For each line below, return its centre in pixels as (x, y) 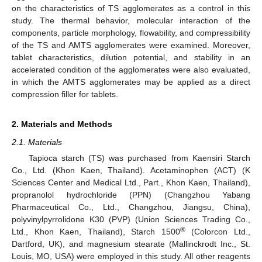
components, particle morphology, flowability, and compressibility (131, 33)
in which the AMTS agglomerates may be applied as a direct (131, 82)
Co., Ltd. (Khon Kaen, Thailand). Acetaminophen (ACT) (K (131, 170)
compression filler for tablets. (65, 94)
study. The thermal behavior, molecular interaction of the (131, 21)
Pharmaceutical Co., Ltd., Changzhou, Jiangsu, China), (131, 207)
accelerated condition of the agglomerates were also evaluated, (131, 70)
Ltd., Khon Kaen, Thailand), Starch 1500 (96, 232)
